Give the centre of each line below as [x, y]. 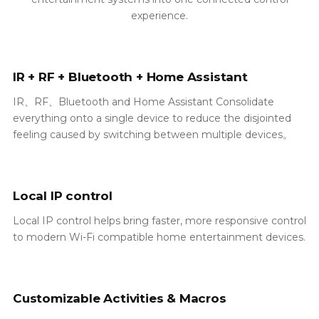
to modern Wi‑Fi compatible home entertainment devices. [159, 237]
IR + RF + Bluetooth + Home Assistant [130, 77]
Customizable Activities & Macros [120, 298]
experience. [159, 15]
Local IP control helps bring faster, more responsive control [159, 220]
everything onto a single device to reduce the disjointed [152, 118]
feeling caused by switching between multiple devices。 [153, 134]
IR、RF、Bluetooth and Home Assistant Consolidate [143, 101]
